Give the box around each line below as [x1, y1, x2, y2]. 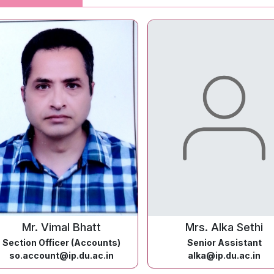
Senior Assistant [187, 237, 262, 248]
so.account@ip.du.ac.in [9, 250, 114, 261]
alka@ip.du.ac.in [188, 250, 261, 261]
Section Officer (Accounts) [2, 237, 120, 248]
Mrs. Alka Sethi [185, 221, 263, 234]
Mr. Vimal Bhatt [22, 221, 101, 234]
